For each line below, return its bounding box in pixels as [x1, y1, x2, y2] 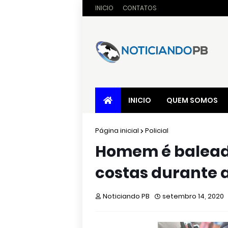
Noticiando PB [103, 191, 150, 201]
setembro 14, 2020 [162, 191, 224, 201]
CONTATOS [123, 4, 157, 12]
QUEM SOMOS [166, 95, 218, 105]
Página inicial [95, 126, 139, 135]
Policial [145, 126, 168, 135]
